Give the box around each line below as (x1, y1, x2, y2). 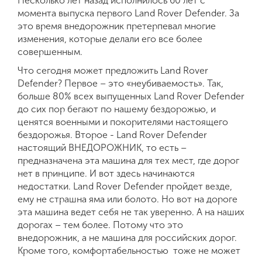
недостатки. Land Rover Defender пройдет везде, (18, 181, 232, 192)
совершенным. (18, 46, 82, 57)
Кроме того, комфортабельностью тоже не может (18, 245, 240, 256)
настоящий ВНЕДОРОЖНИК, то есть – (18, 142, 187, 153)
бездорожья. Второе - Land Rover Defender (18, 129, 207, 140)
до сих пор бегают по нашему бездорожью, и (18, 104, 216, 115)
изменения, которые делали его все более (18, 33, 202, 44)
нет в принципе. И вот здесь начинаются (18, 168, 195, 179)
